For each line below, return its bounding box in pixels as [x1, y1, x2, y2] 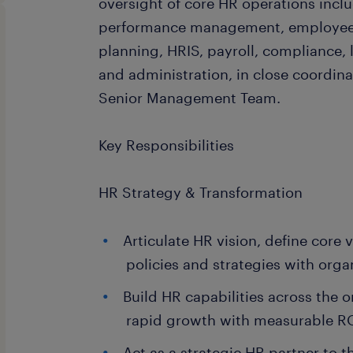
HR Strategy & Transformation [98, 184, 303, 201]
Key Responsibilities [98, 136, 235, 154]
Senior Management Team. [98, 89, 281, 106]
